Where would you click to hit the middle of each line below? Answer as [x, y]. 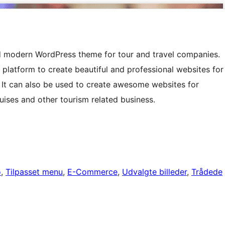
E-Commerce [92, 172]
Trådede [207, 172]
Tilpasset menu [34, 172]
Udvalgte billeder [154, 172]
